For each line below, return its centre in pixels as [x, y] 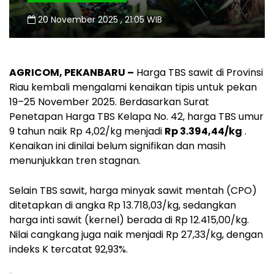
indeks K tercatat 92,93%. [68, 249]
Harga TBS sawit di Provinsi [198, 72]
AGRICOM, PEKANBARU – [72, 72]
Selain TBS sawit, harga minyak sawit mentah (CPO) [133, 190]
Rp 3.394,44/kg [203, 131]
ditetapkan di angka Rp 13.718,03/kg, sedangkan [123, 205]
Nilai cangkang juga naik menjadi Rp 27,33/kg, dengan [136, 234]
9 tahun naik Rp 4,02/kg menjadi [87, 131]
